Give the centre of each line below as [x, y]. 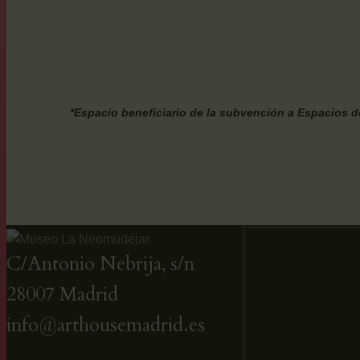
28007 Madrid [62, 295]
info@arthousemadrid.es [106, 325]
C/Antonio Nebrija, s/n [100, 264]
